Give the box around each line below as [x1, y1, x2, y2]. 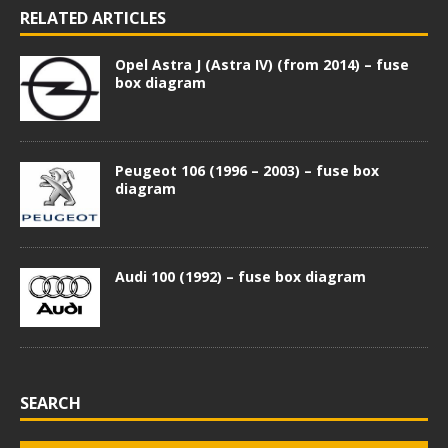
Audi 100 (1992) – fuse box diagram [115, 266, 366, 286]
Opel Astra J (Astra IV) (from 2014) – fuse [115, 55, 409, 74]
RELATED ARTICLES [20, 7, 166, 29]
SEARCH [20, 391, 81, 414]
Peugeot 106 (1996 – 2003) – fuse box [115, 161, 379, 181]
